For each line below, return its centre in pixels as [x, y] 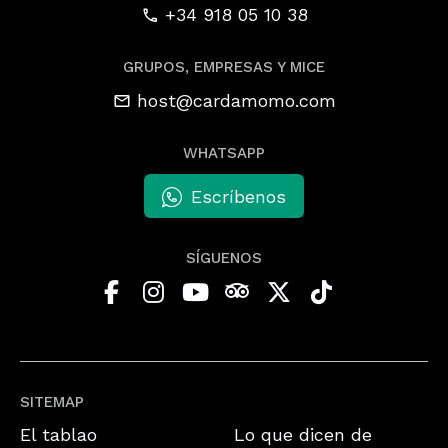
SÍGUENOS [224, 257]
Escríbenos [238, 196]
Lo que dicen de [303, 434]
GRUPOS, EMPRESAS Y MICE [224, 66]
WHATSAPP [224, 153]
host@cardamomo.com [236, 101]
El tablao [58, 434]
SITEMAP [52, 401]
